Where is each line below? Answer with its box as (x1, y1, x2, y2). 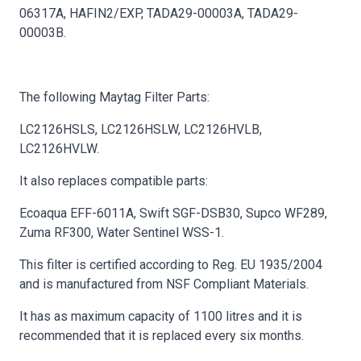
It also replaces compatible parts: (19, 172, 208, 189)
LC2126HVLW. (19, 140, 99, 156)
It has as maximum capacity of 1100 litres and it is (19, 308, 302, 324)
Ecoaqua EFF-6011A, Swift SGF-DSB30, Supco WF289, (19, 205, 327, 221)
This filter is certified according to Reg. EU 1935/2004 (19, 256, 322, 272)
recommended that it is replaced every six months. (19, 327, 304, 343)
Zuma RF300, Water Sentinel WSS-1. (19, 224, 224, 240)
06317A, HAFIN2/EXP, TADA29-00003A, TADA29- (19, 5, 298, 21)
